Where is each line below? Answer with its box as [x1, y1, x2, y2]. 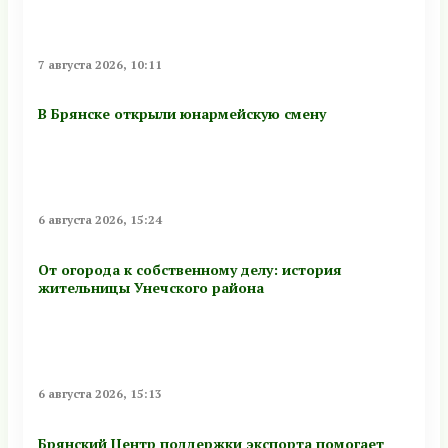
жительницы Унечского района [38, 277, 264, 297]
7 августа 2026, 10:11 [38, 56, 162, 72]
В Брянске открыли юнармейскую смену [38, 104, 326, 124]
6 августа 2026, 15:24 [38, 212, 162, 228]
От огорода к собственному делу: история [38, 259, 342, 279]
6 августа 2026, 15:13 [38, 386, 162, 402]
